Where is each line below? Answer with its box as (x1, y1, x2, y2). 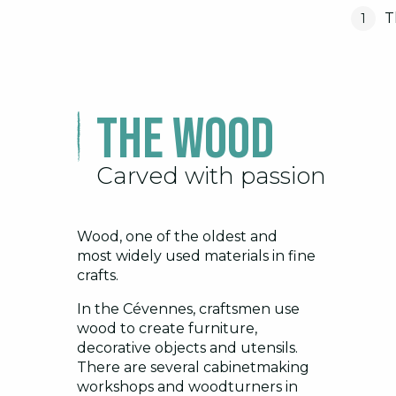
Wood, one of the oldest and (77, 228, 278, 246)
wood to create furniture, (77, 320, 257, 338)
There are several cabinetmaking (77, 359, 309, 377)
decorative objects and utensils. (77, 339, 298, 357)
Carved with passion (96, 162, 326, 191)
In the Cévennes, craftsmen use (77, 301, 300, 318)
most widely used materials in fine (77, 247, 316, 265)
